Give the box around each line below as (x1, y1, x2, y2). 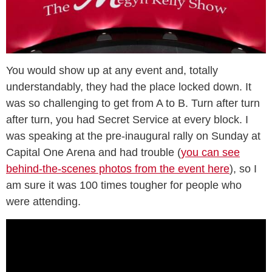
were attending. (6, 195, 81, 208)
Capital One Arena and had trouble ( (6, 146, 181, 158)
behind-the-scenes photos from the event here (6, 163, 229, 175)
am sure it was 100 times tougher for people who (6, 179, 242, 191)
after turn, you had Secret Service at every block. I (6, 114, 248, 126)
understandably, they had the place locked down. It (6, 81, 251, 93)
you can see (181, 146, 240, 158)
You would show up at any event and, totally (6, 64, 218, 76)
